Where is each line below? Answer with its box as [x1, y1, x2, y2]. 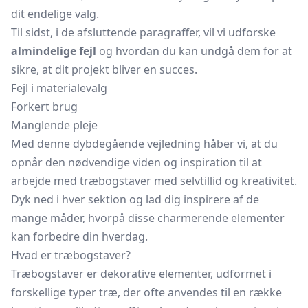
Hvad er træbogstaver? [11, 247, 131, 263]
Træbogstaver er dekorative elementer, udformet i [11, 266, 272, 281]
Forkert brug [11, 99, 78, 114]
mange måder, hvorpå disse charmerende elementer [11, 210, 285, 225]
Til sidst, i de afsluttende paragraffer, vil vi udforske [11, 25, 276, 40]
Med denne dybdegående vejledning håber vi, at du [11, 136, 278, 151]
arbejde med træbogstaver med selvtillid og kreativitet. [11, 173, 297, 188]
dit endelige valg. [11, 6, 99, 21]
